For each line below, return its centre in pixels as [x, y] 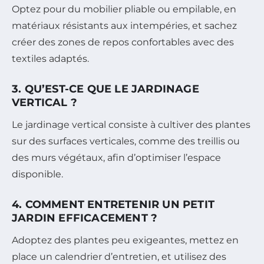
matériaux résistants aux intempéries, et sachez [124, 26]
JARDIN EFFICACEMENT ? [85, 218]
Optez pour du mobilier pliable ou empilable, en [124, 9]
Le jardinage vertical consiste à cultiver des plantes [131, 125]
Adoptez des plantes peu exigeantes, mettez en [125, 240]
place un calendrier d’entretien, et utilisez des [119, 257]
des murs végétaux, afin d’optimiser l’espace [116, 158]
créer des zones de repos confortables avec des [123, 42]
